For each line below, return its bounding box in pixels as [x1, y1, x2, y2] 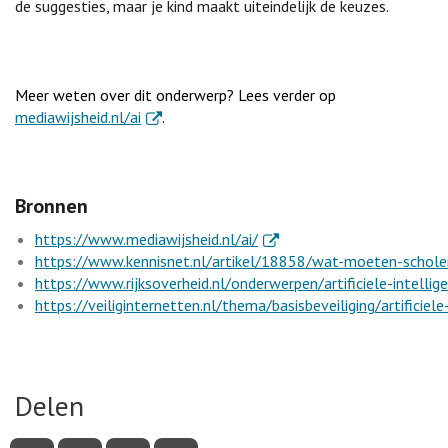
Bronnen [15, 192, 88, 219]
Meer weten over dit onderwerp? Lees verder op [15, 84, 336, 105]
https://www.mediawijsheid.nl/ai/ [35, 228, 258, 249]
